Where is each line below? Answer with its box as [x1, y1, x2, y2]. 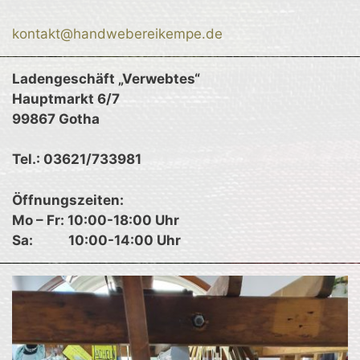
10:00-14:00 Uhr [68, 231, 181, 248]
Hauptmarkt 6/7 [12, 90, 120, 107]
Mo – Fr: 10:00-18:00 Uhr [12, 211, 179, 228]
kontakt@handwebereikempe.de [12, 25, 223, 42]
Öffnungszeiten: [12, 191, 124, 208]
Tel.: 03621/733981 [12, 151, 141, 167]
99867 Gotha [12, 110, 100, 127]
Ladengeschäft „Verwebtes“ [12, 70, 200, 87]
